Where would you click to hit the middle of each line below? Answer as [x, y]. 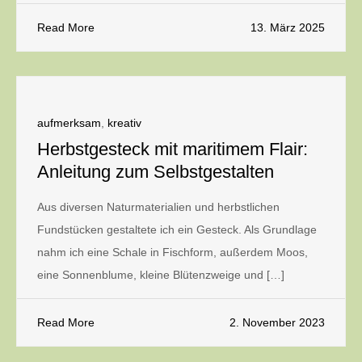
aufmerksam [69, 123]
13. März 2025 [288, 27]
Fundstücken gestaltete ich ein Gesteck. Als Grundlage [177, 229]
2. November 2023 [277, 322]
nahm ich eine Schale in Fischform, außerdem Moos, [173, 252]
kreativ [124, 123]
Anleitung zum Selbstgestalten [156, 172]
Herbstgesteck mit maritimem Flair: [173, 149]
